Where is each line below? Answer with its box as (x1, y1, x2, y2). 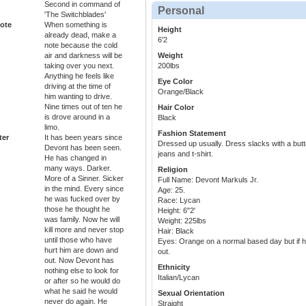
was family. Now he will (44, 215, 120, 224)
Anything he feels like (44, 72, 114, 81)
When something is (44, 20, 107, 29)
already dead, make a (44, 31, 116, 40)
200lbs (158, 61, 180, 70)
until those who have (44, 236, 112, 245)
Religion (158, 165, 188, 174)
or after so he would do (44, 277, 120, 286)
